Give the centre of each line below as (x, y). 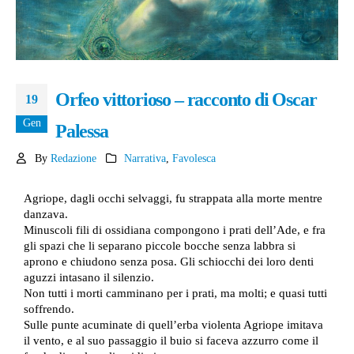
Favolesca (194, 158)
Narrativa (145, 158)
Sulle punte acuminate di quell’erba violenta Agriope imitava (173, 324)
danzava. (46, 214)
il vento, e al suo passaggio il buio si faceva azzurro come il (171, 340)
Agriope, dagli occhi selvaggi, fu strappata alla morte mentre (173, 198)
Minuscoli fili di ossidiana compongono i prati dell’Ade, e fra (175, 230)
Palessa (82, 131)
